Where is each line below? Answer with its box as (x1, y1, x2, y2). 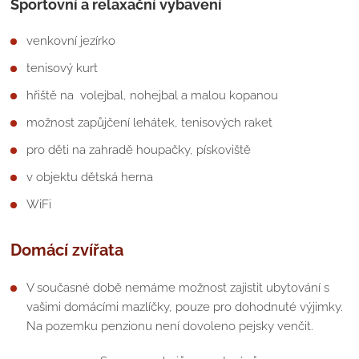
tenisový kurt (26, 60, 99, 75)
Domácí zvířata (10, 240, 124, 260)
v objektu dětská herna (26, 169, 154, 184)
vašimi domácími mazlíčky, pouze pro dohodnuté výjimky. (26, 299, 344, 314)
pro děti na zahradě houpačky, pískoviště (26, 142, 252, 157)
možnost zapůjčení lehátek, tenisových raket (26, 115, 273, 130)
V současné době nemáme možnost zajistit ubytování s (26, 280, 330, 295)
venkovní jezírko (26, 33, 116, 48)
